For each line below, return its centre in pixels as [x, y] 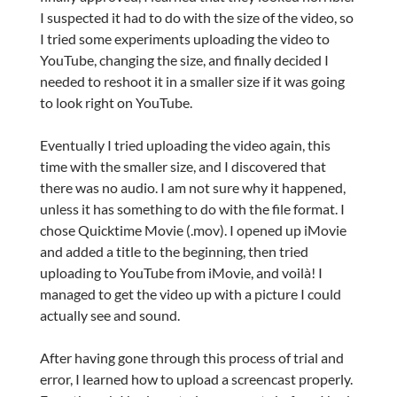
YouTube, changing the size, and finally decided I [184, 59]
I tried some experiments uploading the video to [184, 38]
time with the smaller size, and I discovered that [183, 166]
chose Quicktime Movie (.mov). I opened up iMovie [193, 230]
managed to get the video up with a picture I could [190, 293]
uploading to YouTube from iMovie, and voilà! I [181, 272]
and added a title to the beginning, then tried [174, 251]
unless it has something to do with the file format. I [192, 208]
